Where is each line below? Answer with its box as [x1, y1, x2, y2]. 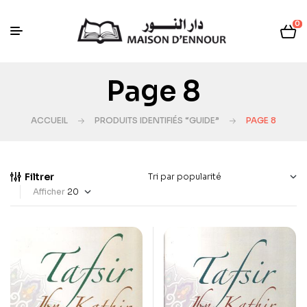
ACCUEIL [31, 115, 68, 125]
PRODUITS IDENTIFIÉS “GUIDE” [95, 115, 219, 125]
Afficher [33, 186, 65, 197]
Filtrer [25, 171, 54, 183]
